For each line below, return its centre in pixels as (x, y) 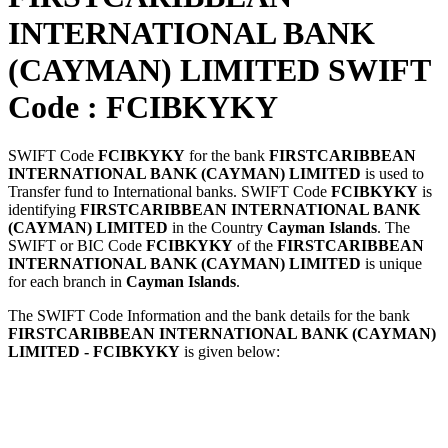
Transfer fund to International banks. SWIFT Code (169, 192)
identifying (44, 210)
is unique (391, 264)
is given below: (230, 352)
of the (255, 246)
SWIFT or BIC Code (77, 246)
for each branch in (67, 282)
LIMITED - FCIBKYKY (94, 352)
